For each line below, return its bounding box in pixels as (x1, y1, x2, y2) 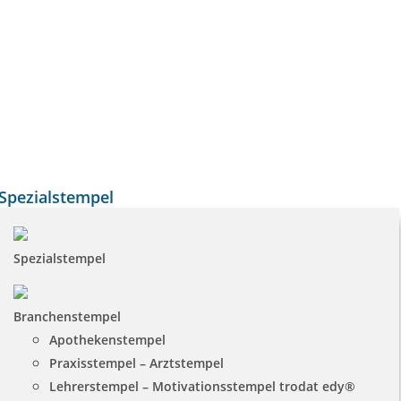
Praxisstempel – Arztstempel (48, 354, 224, 371)
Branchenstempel (13, 308, 121, 325)
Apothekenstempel (48, 331, 166, 348)
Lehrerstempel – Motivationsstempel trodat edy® (48, 378, 355, 395)
